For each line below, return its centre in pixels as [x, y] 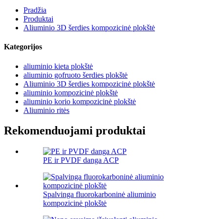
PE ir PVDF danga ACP [81, 160]
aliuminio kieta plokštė [58, 66]
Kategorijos [23, 47]
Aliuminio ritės [46, 110]
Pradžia [35, 10]
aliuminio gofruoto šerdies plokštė [76, 75]
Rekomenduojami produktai [75, 131]
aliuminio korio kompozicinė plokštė [80, 101]
